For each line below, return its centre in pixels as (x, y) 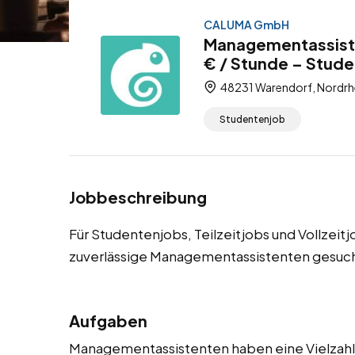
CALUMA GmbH (246, 25)
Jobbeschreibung (138, 197)
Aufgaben (108, 321)
